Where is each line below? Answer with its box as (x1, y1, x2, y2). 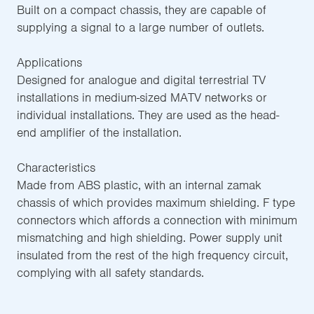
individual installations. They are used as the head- (17, 107, 279, 123)
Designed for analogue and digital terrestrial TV (17, 72, 266, 88)
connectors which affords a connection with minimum (17, 212, 297, 228)
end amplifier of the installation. (17, 125, 182, 141)
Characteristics (17, 160, 95, 176)
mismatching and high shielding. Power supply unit (17, 230, 282, 246)
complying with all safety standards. (17, 265, 204, 281)
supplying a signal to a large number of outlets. (17, 20, 264, 36)
